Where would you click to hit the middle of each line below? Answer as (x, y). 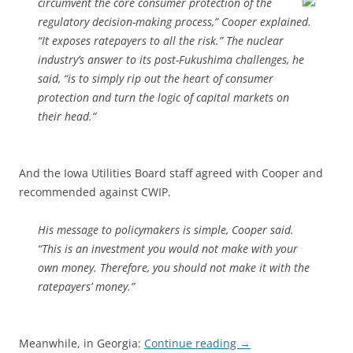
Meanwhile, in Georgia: (82, 343)
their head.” (67, 116)
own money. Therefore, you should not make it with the (174, 268)
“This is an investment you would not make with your (168, 249)
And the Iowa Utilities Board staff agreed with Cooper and (171, 173)
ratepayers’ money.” (86, 286)
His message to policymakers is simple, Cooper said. (166, 230)
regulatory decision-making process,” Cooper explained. (175, 22)
